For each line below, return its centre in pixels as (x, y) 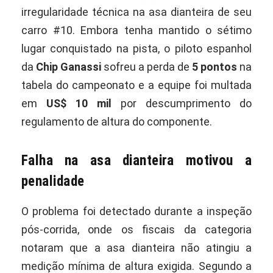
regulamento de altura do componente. (117, 122)
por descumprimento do (182, 104)
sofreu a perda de (147, 67)
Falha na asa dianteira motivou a (136, 160)
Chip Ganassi (69, 67)
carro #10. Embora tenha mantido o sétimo (136, 30)
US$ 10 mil (79, 104)
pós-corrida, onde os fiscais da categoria (136, 229)
